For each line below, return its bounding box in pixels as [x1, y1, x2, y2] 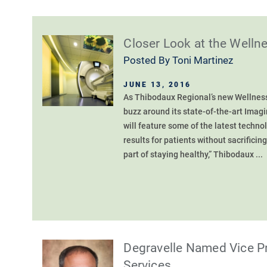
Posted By [123, 54, 173, 67]
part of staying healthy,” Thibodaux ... [123, 150, 263, 160]
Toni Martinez [172, 54, 234, 67]
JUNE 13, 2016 [123, 80, 191, 89]
